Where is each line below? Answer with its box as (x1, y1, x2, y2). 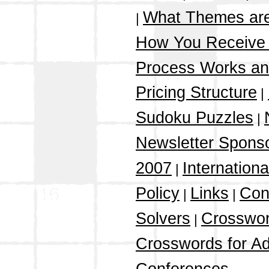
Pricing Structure (136, 83, 257, 102)
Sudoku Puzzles (136, 109, 253, 127)
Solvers (136, 210, 190, 228)
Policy (136, 184, 180, 203)
